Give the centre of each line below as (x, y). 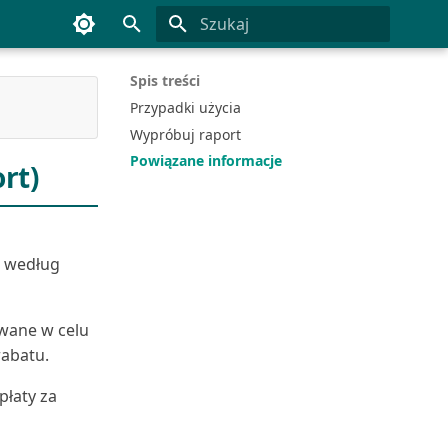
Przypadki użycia (186, 107)
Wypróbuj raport (186, 134)
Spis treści (165, 80)
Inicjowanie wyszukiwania (276, 60)
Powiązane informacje (206, 161)
